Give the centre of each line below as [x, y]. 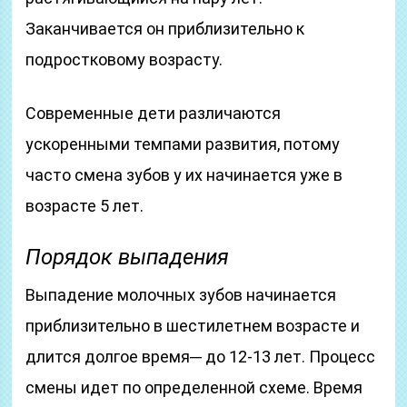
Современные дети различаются [154, 113]
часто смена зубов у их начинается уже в [184, 175]
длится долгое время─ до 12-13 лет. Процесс [201, 357]
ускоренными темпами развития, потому [183, 144]
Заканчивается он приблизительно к [165, 29]
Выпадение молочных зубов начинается [181, 295]
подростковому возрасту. [124, 60]
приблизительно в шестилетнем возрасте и [193, 326]
